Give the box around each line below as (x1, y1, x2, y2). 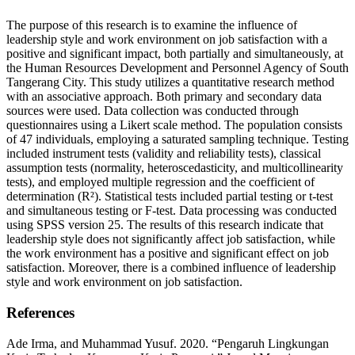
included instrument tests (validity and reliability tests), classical (6, 147, 321, 161)
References (6, 303, 74, 321)
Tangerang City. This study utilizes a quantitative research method (6, 75, 334, 90)
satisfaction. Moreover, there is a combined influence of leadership (6, 261, 336, 275)
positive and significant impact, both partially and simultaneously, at (6, 47, 343, 61)
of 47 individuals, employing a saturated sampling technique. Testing (6, 132, 349, 147)
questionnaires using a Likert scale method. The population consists (6, 118, 342, 132)
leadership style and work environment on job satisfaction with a (6, 32, 327, 47)
